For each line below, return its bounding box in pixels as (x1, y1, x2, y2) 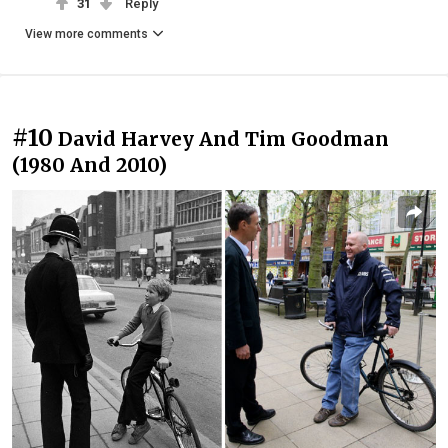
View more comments (25, 26, 148, 41)
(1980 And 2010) (12, 152, 167, 177)
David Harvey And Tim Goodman (58, 126, 389, 151)
